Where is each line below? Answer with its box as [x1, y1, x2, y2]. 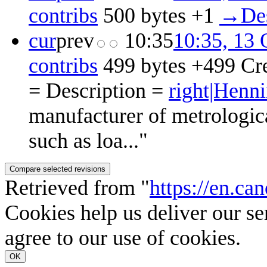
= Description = [29, 78, 169, 103]
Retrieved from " [5, 175, 150, 200]
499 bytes [103, 53, 186, 77]
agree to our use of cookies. [5, 225, 241, 250]
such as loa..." [29, 128, 148, 153]
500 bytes [103, 3, 186, 27]
